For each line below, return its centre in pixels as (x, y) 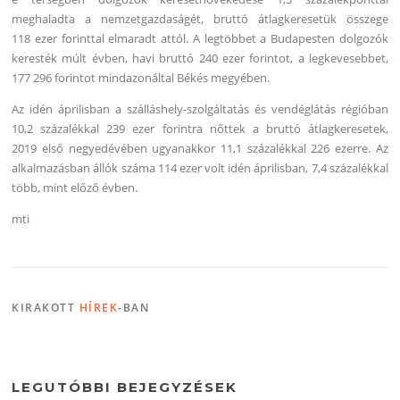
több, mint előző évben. (75, 187)
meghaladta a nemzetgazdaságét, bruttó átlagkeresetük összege (200, 18)
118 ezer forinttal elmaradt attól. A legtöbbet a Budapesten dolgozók (200, 38)
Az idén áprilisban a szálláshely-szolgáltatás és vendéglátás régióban (200, 108)
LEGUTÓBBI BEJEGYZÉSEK (125, 387)
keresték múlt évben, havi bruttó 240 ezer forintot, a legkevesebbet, (200, 58)
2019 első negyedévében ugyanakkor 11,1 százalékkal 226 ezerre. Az (200, 148)
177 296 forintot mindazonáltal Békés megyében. (141, 77)
